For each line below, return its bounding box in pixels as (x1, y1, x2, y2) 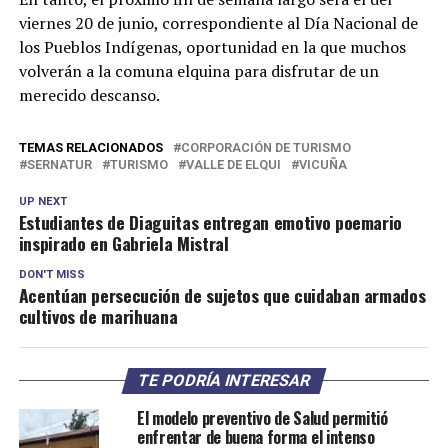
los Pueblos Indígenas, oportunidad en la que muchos (18, 36, 406, 59)
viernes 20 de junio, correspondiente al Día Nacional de (18, 12, 418, 35)
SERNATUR (26, 157, 92, 173)
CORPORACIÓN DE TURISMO (180, 140, 351, 156)
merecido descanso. (18, 84, 160, 107)
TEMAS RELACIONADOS (18, 140, 163, 156)
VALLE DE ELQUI (185, 157, 281, 173)
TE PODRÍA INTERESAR (135, 371, 313, 391)
